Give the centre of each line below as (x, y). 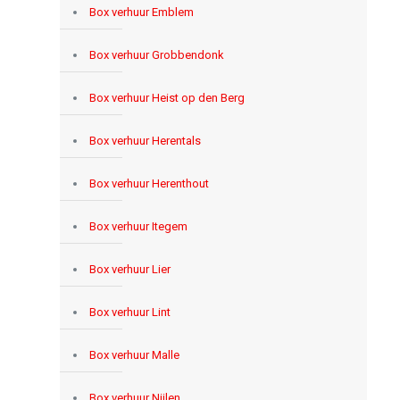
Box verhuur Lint (129, 312)
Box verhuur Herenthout (149, 183)
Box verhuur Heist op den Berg (167, 97)
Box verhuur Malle (134, 354)
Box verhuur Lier (129, 269)
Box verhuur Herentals (145, 140)
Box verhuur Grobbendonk (156, 54)
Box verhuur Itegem (138, 226)
